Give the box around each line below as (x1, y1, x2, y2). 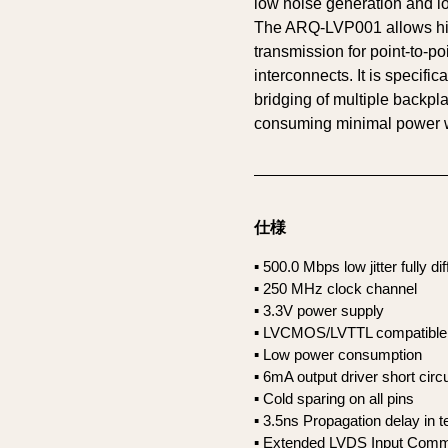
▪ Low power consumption (254, 346, 422, 363)
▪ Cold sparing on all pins (254, 390, 414, 407)
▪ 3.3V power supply (254, 302, 384, 319)
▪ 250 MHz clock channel (254, 280, 417, 297)
